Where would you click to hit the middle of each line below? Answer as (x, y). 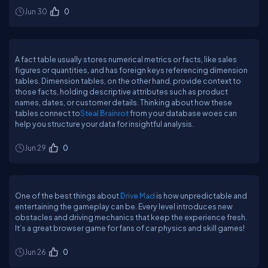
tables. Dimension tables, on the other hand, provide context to (128, 81)
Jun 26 (35, 252)
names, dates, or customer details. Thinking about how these (124, 102)
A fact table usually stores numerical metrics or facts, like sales (126, 59)
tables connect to (48, 113)
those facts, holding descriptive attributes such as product (121, 92)
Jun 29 (35, 148)
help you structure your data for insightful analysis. (104, 124)
